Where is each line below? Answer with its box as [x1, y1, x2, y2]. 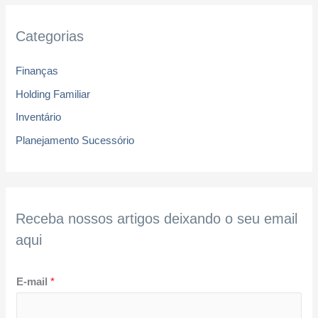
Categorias [16, 28, 84, 44]
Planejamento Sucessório [16, 134, 135, 146]
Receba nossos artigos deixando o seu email [16, 211, 298, 227]
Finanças [16, 65, 59, 77]
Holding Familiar [16, 88, 91, 100]
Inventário [16, 111, 62, 124]
